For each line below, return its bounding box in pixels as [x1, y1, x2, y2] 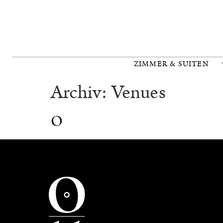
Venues [111, 79, 166, 106]
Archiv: [51, 79, 111, 106]
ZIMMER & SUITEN [133, 58, 209, 69]
